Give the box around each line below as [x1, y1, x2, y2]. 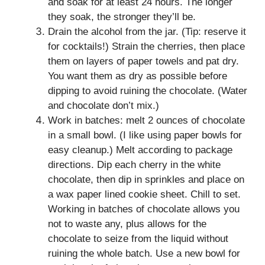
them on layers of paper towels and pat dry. [48, 56, 239, 67]
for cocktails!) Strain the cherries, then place [48, 41, 245, 52]
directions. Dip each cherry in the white [48, 159, 221, 170]
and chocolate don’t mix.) [48, 100, 159, 111]
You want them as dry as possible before [48, 70, 227, 82]
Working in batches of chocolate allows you [48, 203, 240, 215]
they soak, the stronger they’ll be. [48, 11, 196, 22]
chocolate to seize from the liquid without [48, 233, 228, 244]
